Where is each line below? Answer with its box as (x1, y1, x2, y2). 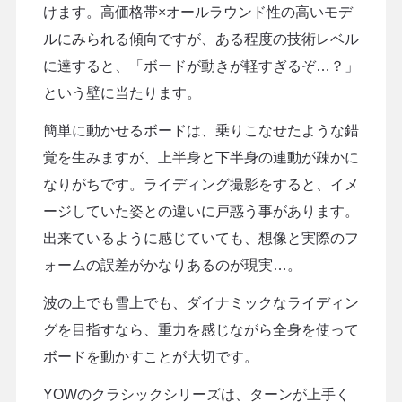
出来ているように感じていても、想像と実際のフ (42, 230, 359, 246)
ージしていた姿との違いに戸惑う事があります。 (42, 203, 359, 219)
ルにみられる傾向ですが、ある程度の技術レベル (42, 31, 359, 47)
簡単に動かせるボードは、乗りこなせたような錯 (42, 122, 359, 138)
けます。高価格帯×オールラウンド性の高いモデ (42, 4, 353, 20)
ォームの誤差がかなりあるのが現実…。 (42, 257, 301, 273)
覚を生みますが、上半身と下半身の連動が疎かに (42, 149, 359, 165)
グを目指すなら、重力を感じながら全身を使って (42, 321, 359, 337)
